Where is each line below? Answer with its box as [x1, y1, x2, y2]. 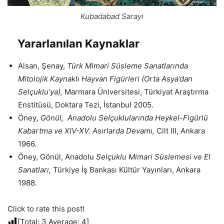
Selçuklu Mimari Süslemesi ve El [96, 151, 210, 161]
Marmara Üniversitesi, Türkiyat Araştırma [64, 86, 208, 96]
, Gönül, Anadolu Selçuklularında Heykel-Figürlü [36, 112, 208, 122]
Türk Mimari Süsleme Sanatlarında [65, 60, 188, 70]
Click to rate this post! [7, 203, 84, 213]
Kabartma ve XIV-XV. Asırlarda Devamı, [18, 125, 156, 135]
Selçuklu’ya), [18, 86, 64, 96]
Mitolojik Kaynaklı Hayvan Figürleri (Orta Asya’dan [18, 73, 192, 83]
